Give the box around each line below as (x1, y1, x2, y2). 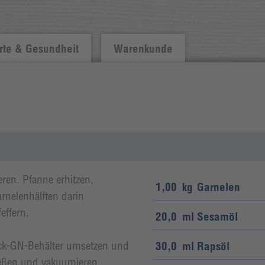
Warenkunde (113, 41, 173, 56)
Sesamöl (196, 209, 238, 224)
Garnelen (196, 179, 240, 194)
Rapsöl (196, 238, 230, 253)
